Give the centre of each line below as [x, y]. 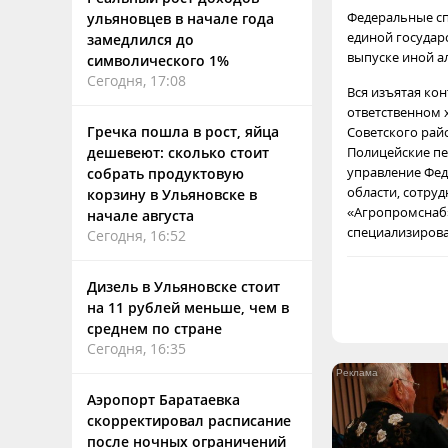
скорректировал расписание [189, 420]
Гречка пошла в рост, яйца [183, 131]
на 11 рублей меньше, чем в [188, 307]
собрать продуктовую [165, 173]
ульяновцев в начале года [180, 18]
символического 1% [158, 60]
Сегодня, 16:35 [136, 348]
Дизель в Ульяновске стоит [183, 286]
